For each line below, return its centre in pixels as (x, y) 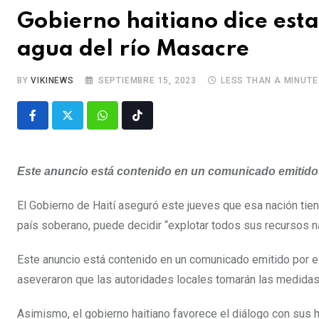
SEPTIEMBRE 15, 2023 (147, 80)
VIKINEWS (52, 80)
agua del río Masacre (133, 49)
